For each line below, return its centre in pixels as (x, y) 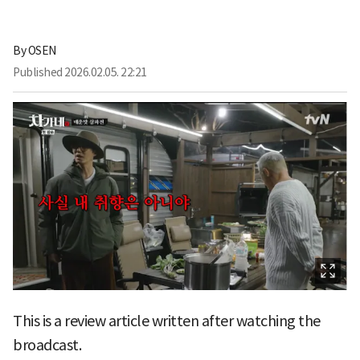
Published (38, 72)
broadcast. (47, 345)
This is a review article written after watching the (167, 321)
